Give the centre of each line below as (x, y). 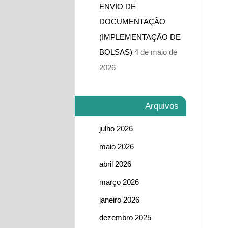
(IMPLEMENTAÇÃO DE (140, 37)
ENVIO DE (118, 6)
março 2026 (119, 182)
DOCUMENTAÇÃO (132, 21)
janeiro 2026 (119, 199)
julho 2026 (116, 128)
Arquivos (162, 106)
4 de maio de (156, 52)
